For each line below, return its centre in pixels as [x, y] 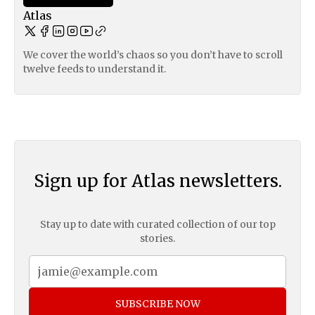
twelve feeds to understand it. [95, 69]
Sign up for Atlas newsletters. [157, 181]
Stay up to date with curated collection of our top [157, 225]
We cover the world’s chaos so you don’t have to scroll [153, 54]
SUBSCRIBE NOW [157, 304]
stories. [157, 239]
